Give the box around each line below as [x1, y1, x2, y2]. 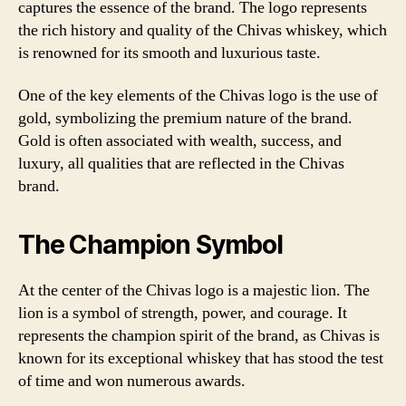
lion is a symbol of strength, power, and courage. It [18, 303, 347, 324]
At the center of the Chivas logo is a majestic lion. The [18, 280, 370, 301]
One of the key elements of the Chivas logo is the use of [18, 85, 378, 106]
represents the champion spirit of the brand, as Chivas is [18, 325, 380, 346]
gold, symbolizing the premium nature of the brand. [18, 108, 353, 129]
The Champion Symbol [18, 229, 283, 260]
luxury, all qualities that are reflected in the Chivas [18, 153, 344, 174]
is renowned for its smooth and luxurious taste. [18, 42, 321, 63]
